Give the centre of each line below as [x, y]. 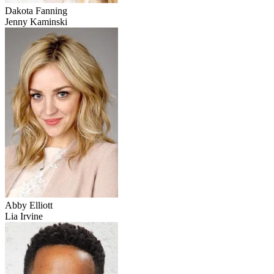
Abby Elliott [29, 206]
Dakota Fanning [36, 11]
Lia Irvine [24, 217]
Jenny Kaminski [36, 22]
